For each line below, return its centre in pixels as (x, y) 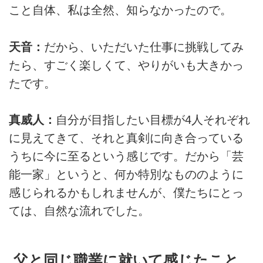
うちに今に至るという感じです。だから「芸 (126, 156)
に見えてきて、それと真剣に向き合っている (126, 138)
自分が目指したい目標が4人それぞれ (153, 120)
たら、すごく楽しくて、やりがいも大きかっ (126, 65)
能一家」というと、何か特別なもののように (126, 175)
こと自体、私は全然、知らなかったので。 (120, 10)
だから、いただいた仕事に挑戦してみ (144, 47)
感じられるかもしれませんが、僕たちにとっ (126, 193)
